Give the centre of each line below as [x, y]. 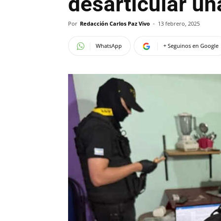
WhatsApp [109, 46]
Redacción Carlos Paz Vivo [115, 23]
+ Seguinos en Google [191, 46]
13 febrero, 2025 [179, 23]
